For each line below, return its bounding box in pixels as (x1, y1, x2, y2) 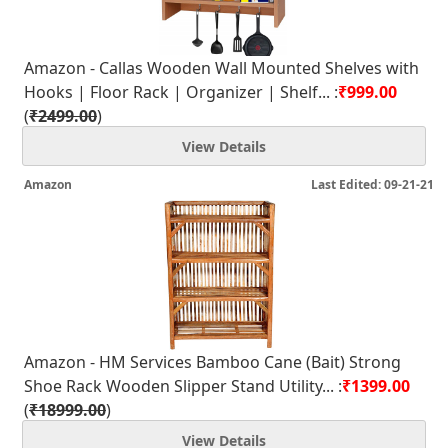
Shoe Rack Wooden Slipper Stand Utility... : (24, 375, 342, 397)
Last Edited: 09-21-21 (311, 176, 434, 193)
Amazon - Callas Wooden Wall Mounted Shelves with (24, 57, 419, 79)
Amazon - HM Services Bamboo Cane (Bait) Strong (24, 351, 401, 373)
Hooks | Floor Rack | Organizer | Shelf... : (24, 81, 338, 103)
